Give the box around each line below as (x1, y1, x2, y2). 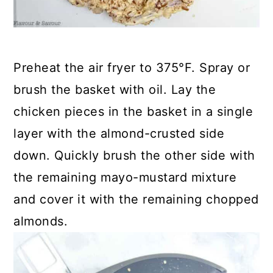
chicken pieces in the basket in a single (13, 104, 253, 119)
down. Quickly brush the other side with (13, 147, 255, 163)
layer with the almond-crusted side (13, 126, 225, 141)
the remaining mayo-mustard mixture (13, 169, 237, 185)
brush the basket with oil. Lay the (13, 82, 216, 97)
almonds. (13, 213, 68, 229)
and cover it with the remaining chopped (13, 191, 259, 207)
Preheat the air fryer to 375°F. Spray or (13, 60, 250, 75)
